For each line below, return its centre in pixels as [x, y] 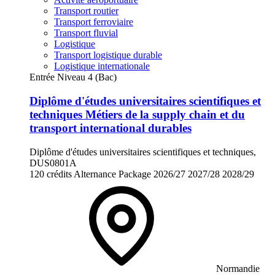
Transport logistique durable [108, 55]
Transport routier [86, 11]
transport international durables [110, 128]
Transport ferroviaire [94, 22]
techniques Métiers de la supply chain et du [137, 115]
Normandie [238, 268]
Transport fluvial [86, 33]
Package [135, 174]
